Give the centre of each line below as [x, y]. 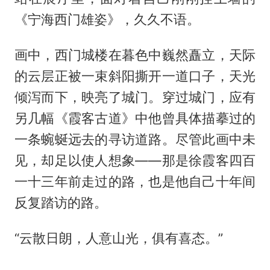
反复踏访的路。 [61, 203]
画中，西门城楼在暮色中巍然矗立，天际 [135, 55]
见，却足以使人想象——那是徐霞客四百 [135, 161]
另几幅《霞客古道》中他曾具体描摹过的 [135, 118]
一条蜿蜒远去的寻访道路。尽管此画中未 [135, 140]
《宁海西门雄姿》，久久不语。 [107, 20]
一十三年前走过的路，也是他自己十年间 [135, 182]
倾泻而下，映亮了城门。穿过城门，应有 [135, 97]
